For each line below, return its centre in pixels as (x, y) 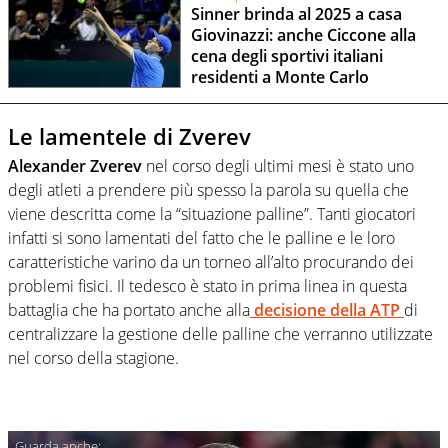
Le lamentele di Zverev (129, 135)
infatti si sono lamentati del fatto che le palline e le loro (201, 238)
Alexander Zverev (75, 166)
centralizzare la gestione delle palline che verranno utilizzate (220, 334)
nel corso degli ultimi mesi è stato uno (278, 166)
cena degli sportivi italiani (286, 56)
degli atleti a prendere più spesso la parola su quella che (208, 190)
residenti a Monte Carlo (279, 77)
